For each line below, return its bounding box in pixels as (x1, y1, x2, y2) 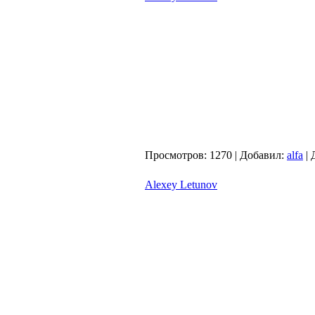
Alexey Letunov (145, 179, 217, 191)
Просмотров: (145, 149, 207, 161)
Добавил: (240, 149, 284, 161)
